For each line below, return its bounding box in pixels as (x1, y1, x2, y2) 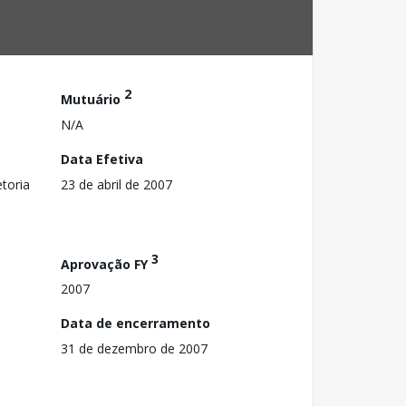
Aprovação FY (61, 255, 151, 273)
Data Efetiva (61, 150, 143, 168)
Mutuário (61, 90, 124, 108)
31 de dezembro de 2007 (61, 340, 208, 358)
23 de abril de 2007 (61, 175, 172, 193)
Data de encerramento (61, 314, 210, 333)
